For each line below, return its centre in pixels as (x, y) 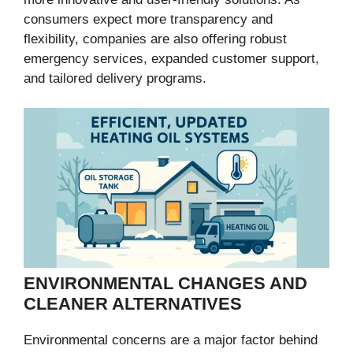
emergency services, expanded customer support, (171, 58)
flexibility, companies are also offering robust (155, 39)
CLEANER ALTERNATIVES (133, 304)
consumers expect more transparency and (148, 19)
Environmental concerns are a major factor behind (171, 340)
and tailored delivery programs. (115, 78)
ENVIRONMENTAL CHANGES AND (165, 284)
